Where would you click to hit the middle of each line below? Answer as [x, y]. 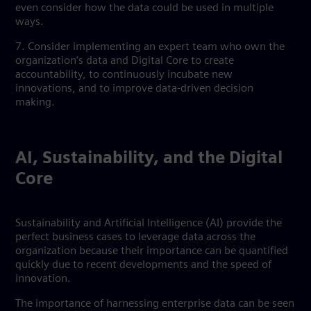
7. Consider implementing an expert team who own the [150, 47]
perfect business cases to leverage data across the [135, 237]
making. [38, 103]
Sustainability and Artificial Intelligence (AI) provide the [149, 224]
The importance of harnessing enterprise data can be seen [155, 304]
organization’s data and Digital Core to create [125, 61]
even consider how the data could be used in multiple [144, 8]
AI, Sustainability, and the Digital [149, 159]
